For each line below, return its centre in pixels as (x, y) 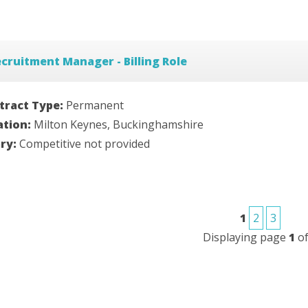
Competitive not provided (85, 144)
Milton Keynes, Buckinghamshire (119, 125)
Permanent (95, 106)
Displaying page (246, 238)
